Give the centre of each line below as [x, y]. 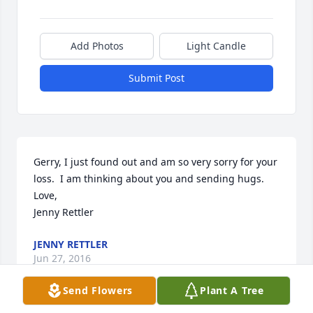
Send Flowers [98, 290]
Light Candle [216, 46]
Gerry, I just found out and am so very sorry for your [155, 162]
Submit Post [156, 78]
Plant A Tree [232, 290]
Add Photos [97, 46]
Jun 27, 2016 [62, 259]
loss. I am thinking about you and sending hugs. [152, 179]
